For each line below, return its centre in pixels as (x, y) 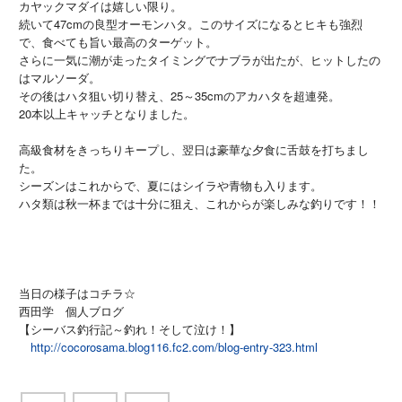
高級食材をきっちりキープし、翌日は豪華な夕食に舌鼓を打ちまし (193, 150)
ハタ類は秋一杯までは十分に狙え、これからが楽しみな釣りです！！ (199, 204)
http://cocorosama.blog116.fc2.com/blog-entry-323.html (168, 347)
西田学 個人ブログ (83, 311)
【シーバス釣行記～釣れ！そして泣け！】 (129, 329)
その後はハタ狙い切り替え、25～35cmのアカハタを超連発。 (179, 96)
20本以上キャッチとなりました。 (106, 114)
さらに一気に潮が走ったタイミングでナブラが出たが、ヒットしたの (199, 60)
